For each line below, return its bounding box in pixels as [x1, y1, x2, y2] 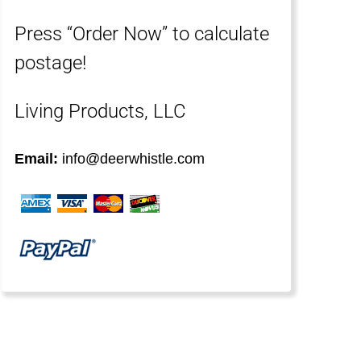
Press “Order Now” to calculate [15, 23, 270, 46]
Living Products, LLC [15, 100, 187, 123]
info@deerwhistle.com [58, 151, 205, 168]
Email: [15, 151, 59, 168]
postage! [15, 52, 87, 75]
